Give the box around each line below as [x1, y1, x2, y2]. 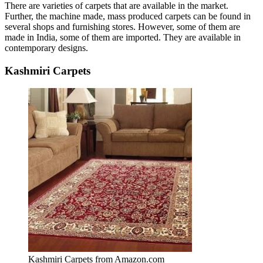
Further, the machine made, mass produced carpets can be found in [5, 11, 251, 21]
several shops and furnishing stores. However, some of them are [5, 21, 240, 32]
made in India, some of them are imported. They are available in [5, 32, 241, 42]
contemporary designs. [5, 42, 88, 53]
